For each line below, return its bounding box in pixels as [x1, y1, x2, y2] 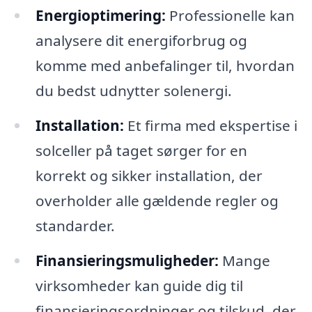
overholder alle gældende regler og [35, 190, 279, 210]
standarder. [35, 215, 115, 235]
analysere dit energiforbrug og [35, 30, 247, 50]
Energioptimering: [35, 5, 166, 25]
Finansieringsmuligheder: [35, 250, 219, 270]
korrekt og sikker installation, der [35, 165, 263, 185]
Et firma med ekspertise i [123, 115, 297, 135]
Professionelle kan [165, 5, 295, 25]
